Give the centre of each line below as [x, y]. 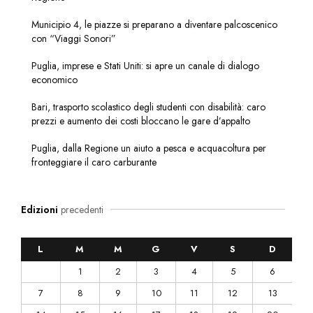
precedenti [81, 209]
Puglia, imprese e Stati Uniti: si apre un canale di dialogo [145, 65]
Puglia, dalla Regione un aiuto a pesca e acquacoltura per [149, 148]
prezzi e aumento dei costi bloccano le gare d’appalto [141, 121]
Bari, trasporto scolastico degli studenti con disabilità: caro [148, 107]
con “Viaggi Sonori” [74, 38]
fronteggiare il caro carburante [94, 162]
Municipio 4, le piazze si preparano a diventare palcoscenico [154, 24]
